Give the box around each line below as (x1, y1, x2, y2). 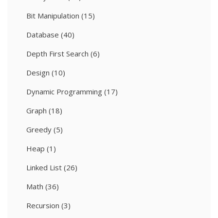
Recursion (26, 200, 59, 211)
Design (26, 68, 50, 78)
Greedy (26, 125, 52, 135)
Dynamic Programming (26, 87, 102, 97)
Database (26, 30, 59, 40)
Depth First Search (26, 49, 89, 59)
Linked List (26, 163, 62, 173)
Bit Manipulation (26, 11, 79, 21)
